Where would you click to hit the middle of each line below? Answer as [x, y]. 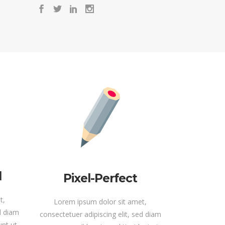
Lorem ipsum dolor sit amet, [100, 202]
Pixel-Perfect [100, 179]
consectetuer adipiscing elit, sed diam [100, 214]
